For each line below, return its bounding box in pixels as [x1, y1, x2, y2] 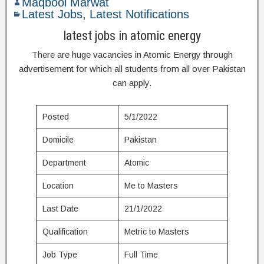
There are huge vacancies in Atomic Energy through [31, 49, 233, 60]
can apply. [113, 78, 151, 88]
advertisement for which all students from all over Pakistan [18, 64, 246, 74]
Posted [42, 112, 69, 121]
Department [42, 158, 86, 167]
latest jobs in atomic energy [63, 28, 201, 43]
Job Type [42, 250, 77, 259]
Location [42, 181, 74, 190]
